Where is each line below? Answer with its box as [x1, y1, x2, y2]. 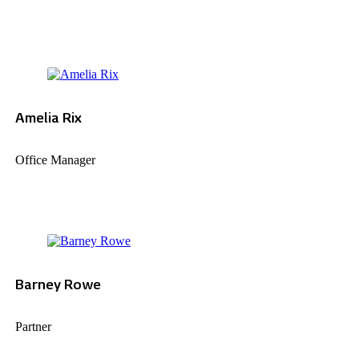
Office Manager [14, 152, 95, 167]
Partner [14, 319, 51, 333]
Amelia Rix [14, 108, 82, 126]
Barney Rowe [14, 275, 101, 292]
